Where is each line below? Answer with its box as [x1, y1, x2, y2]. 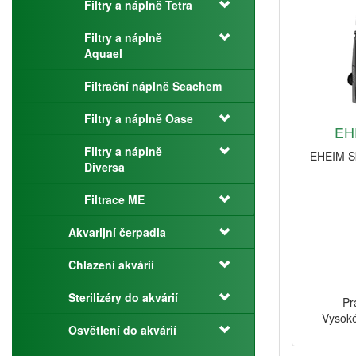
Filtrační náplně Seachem [84, 78, 222, 94]
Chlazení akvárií [68, 257, 154, 273]
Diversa [84, 159, 125, 175]
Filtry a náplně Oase [84, 110, 193, 126]
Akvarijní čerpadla [68, 224, 166, 240]
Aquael [84, 45, 122, 61]
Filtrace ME [84, 192, 145, 207]
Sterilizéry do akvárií [68, 289, 178, 305]
